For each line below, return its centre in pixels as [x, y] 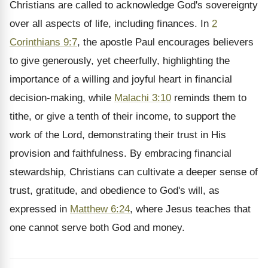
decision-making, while [62, 98]
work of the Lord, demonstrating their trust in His [118, 135]
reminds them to [209, 98]
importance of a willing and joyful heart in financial [121, 79]
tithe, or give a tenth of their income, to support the [123, 116]
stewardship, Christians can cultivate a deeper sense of [134, 172]
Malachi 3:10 [143, 98]
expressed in [40, 209]
